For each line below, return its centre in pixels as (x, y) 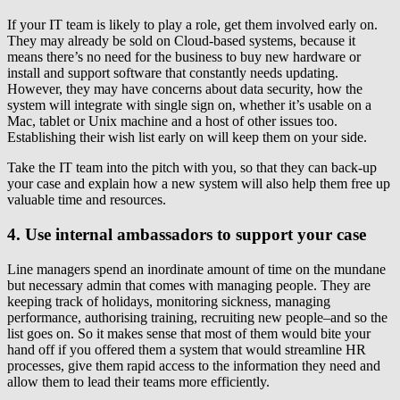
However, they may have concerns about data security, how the (185, 89)
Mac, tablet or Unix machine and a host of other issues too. (172, 121)
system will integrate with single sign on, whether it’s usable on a (189, 105)
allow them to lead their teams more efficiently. (138, 381)
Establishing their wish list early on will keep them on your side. (187, 137)
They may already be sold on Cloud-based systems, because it (181, 41)
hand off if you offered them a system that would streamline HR (187, 349)
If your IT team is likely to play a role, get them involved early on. (192, 25)
